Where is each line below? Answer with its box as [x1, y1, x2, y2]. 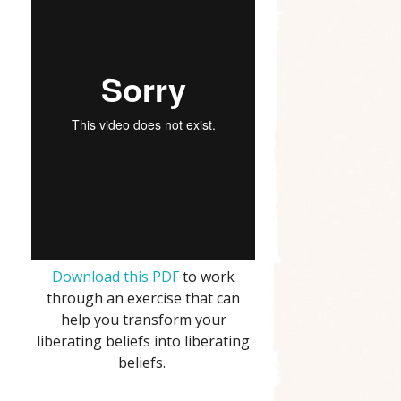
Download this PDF [52, 267, 179, 287]
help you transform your [60, 310, 226, 330]
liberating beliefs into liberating [37, 331, 250, 352]
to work [179, 267, 235, 287]
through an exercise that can [47, 288, 240, 309]
